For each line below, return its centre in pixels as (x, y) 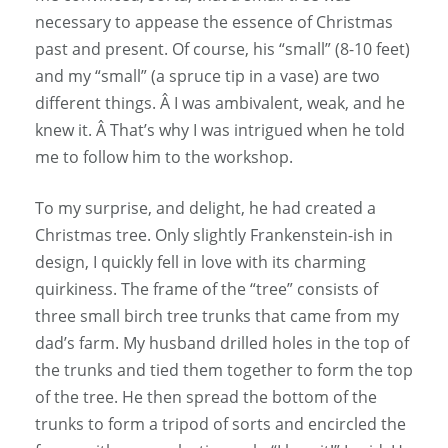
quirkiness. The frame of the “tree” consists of (206, 289)
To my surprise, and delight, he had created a (205, 208)
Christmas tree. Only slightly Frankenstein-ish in (214, 235)
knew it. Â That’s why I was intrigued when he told (220, 130)
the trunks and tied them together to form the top (224, 370)
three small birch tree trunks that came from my (217, 316)
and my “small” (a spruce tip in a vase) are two (207, 76)
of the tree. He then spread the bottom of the (206, 397)
